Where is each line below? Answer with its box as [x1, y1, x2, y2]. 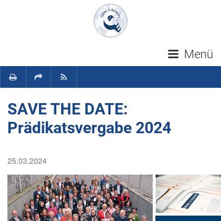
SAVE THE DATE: [7, 100, 128, 118]
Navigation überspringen [67, 4, 153, 16]
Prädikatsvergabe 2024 [7, 118, 171, 137]
